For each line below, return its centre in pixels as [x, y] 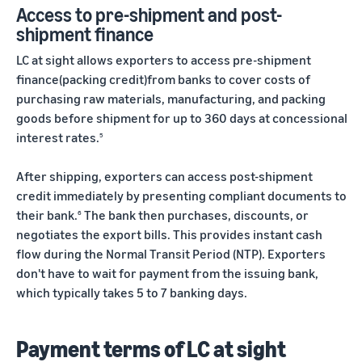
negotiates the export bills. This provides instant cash [169, 234]
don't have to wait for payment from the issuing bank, [167, 273]
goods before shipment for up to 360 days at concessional [182, 118]
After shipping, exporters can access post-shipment [164, 176]
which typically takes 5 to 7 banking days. [132, 292]
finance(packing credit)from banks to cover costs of [163, 79]
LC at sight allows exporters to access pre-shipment [164, 59]
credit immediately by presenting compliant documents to [181, 195]
